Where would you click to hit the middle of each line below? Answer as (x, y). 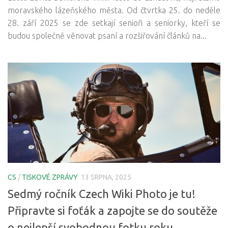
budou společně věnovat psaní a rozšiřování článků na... (107, 36)
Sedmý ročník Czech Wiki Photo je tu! (102, 194)
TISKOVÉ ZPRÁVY (50, 177)
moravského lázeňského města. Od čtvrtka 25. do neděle (114, 10)
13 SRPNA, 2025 (106, 177)
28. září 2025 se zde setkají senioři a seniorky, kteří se (114, 23)
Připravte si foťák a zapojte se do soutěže (112, 211)
